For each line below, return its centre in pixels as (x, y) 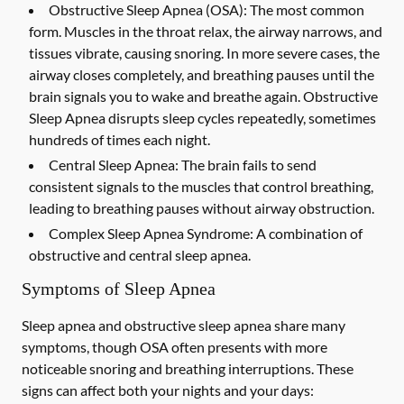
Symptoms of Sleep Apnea (119, 289)
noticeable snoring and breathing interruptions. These (188, 368)
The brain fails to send (248, 165)
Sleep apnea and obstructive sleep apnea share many (184, 325)
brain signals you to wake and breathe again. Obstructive (203, 96)
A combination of (308, 233)
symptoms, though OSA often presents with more (174, 347)
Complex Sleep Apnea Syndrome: (151, 233)
